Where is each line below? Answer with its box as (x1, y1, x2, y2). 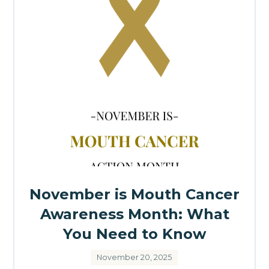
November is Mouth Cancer (29, 186, 240, 204)
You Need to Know (63, 225, 206, 243)
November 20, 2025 (97, 253, 172, 262)
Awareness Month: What (40, 205, 229, 223)
